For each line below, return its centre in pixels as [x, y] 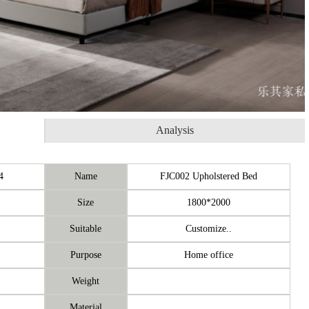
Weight [86, 281]
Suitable [86, 228]
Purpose [86, 255]
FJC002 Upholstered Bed [209, 176]
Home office [209, 255]
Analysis [175, 130]
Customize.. [209, 228]
